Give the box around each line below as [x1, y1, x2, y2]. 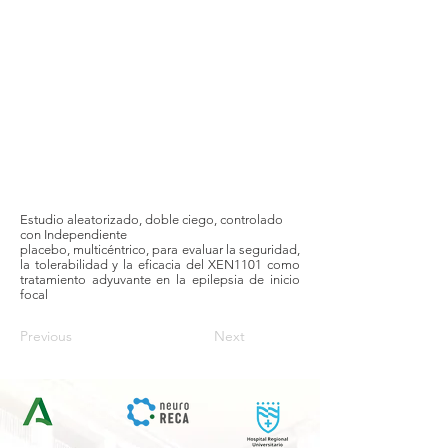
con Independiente [20, 227, 127, 242]
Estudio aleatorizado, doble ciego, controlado [20, 212, 283, 227]
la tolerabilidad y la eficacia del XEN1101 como [20, 257, 300, 272]
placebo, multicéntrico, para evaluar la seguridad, [20, 242, 300, 257]
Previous [20, 327, 72, 345]
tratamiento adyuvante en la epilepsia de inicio [20, 272, 300, 287]
